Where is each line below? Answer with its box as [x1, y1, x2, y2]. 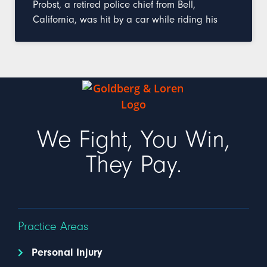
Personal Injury [31, 246, 102, 259]
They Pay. [85, 151, 182, 179]
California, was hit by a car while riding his [33, 14, 218, 25]
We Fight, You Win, [37, 126, 230, 154]
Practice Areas [18, 220, 88, 233]
